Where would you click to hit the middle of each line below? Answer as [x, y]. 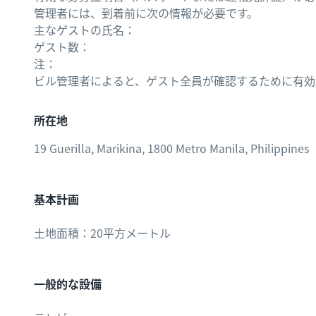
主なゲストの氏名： [85, 30]
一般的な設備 [68, 284]
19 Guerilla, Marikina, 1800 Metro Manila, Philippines [171, 148]
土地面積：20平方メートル [102, 233]
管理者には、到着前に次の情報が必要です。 [146, 13]
